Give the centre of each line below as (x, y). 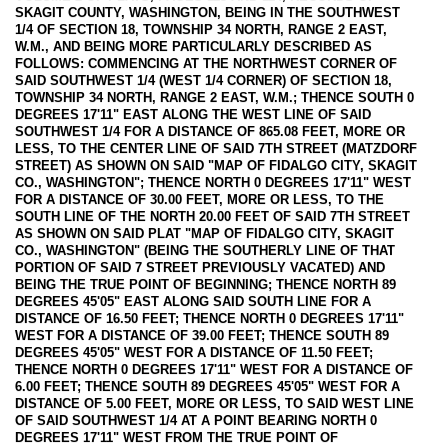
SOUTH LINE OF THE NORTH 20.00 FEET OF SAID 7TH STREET (212, 216)
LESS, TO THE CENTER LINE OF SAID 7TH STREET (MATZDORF (216, 148)
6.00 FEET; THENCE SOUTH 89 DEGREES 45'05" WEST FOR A (207, 386)
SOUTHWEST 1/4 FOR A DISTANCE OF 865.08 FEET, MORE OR (210, 131)
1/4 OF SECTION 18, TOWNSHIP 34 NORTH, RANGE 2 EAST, (201, 29)
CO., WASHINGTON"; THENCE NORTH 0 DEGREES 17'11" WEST (213, 182)
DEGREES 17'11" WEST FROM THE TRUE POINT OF (176, 437)
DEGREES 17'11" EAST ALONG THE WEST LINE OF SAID (193, 114)
